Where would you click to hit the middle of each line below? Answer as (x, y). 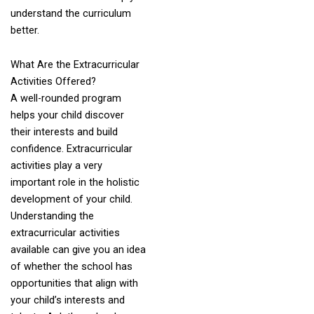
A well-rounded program (66, 98)
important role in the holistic (75, 183)
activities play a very (56, 166)
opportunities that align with (74, 284)
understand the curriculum (70, 13)
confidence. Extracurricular (71, 149)
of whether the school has (71, 267)
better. (26, 30)
